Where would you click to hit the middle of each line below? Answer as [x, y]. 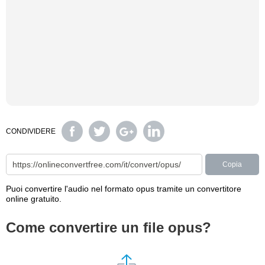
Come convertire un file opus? [109, 227]
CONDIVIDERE [31, 131]
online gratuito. [34, 199]
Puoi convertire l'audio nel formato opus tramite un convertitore [124, 189]
